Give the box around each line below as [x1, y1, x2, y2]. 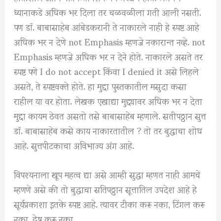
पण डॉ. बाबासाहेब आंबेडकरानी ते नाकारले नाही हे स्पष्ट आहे [14, 13, 200, 39]
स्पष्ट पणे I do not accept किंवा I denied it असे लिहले [14, 57, 199, 84]
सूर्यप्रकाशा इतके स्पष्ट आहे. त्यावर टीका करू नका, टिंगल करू [14, 190, 205, 217]
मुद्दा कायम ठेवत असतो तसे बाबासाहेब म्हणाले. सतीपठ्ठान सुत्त [14, 102, 207, 128]
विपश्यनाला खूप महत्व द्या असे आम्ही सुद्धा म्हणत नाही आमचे [14, 160, 201, 187]
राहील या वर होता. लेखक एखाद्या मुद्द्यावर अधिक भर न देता [14, 87, 203, 113]
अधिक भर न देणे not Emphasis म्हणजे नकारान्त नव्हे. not [14, 28, 206, 54]
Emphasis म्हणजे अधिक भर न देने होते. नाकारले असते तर [14, 42, 203, 69]
